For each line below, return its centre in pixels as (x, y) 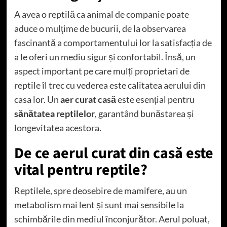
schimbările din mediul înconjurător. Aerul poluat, (112, 219)
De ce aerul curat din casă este (113, 153)
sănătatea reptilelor (54, 113)
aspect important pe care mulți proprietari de (102, 71)
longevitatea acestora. (58, 127)
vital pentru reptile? (81, 170)
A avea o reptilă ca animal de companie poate (101, 14)
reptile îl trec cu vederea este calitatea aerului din (110, 85)
